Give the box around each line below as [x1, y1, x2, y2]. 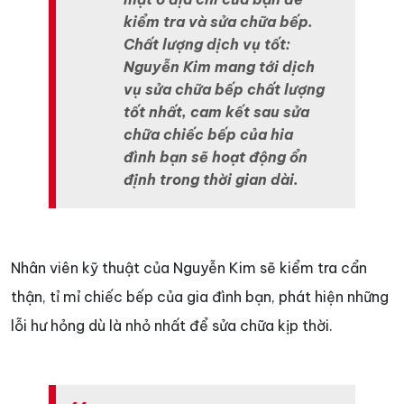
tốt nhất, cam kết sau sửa [124, 102, 310, 121]
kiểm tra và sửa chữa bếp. [124, 12, 314, 31]
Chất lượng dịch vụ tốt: [124, 34, 291, 53]
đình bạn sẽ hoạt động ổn [124, 147, 308, 166]
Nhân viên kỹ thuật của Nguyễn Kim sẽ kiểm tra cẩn [11, 258, 367, 277]
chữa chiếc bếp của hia [124, 124, 294, 143]
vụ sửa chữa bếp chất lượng [124, 79, 326, 98]
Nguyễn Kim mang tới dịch [124, 57, 316, 76]
